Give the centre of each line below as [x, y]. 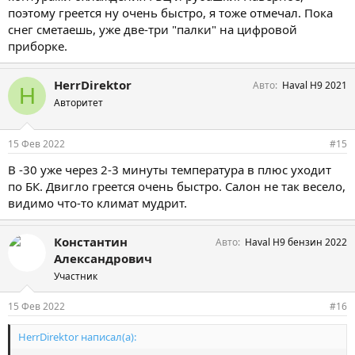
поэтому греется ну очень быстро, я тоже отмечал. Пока [170, 13]
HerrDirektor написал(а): [77, 336]
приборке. [38, 46]
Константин [91, 241]
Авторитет [78, 103]
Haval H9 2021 [315, 85]
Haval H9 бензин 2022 [296, 242]
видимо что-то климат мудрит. [97, 202]
